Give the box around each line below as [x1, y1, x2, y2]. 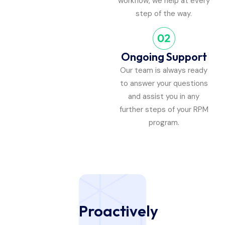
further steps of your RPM [119, 104, 208, 115]
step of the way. [136, 9, 192, 19]
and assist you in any [128, 91, 199, 102]
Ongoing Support [121, 50, 207, 64]
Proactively [79, 201, 159, 221]
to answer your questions [120, 78, 208, 89]
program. [148, 118, 179, 128]
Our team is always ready [120, 65, 207, 76]
